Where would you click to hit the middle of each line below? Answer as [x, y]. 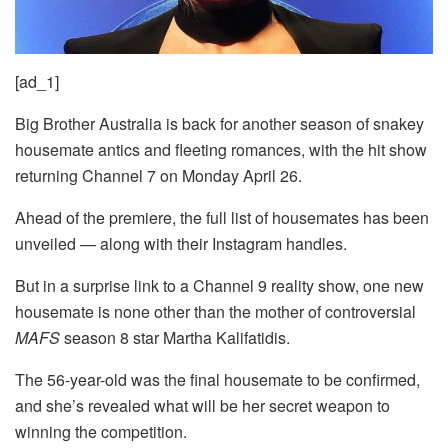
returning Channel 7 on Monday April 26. [158, 175]
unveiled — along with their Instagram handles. [181, 243]
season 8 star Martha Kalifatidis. [175, 337]
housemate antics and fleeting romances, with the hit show [221, 149]
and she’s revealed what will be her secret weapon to [202, 405]
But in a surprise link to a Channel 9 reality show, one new [219, 285]
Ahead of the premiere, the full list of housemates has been [222, 217]
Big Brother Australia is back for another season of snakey [219, 123]
